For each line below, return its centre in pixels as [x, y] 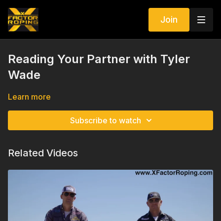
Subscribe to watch [106, 120]
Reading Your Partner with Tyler [99, 59]
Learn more [29, 97]
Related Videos [43, 153]
